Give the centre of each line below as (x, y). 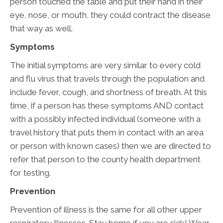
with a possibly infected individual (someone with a (105, 119)
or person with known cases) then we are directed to (111, 146)
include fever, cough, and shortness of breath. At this (109, 92)
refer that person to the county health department (105, 159)
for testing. (30, 172)
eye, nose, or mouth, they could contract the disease (110, 15)
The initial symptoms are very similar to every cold (105, 65)
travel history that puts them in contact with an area (107, 132)
